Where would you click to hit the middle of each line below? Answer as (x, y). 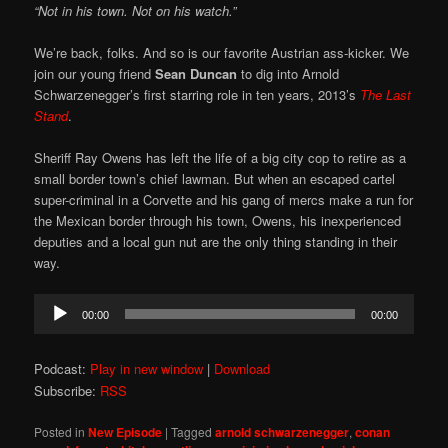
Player (52, 325)
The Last (386, 95)
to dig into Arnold (288, 74)
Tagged (192, 431)
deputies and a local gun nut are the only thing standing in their (216, 242)
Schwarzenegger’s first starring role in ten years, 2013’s (197, 95)
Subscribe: (67, 391)
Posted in (60, 431)
